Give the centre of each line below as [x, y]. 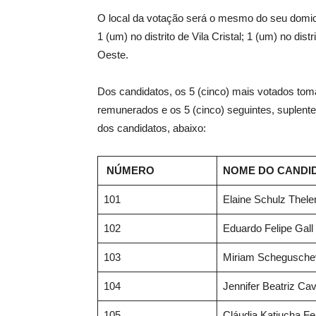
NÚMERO [130, 170]
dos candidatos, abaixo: [152, 128]
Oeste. [113, 55]
